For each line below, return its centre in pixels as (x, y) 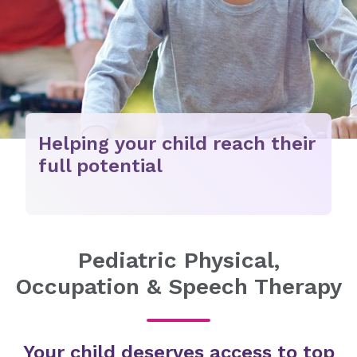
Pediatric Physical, (178, 260)
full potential (100, 166)
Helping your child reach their (177, 143)
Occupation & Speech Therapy (178, 286)
